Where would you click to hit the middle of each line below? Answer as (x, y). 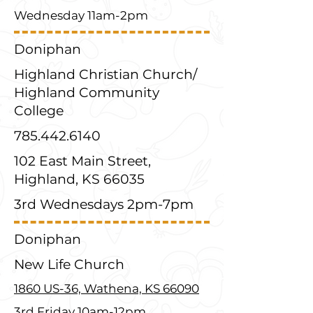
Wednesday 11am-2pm (81, 15)
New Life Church (69, 264)
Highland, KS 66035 (79, 179)
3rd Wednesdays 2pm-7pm (104, 204)
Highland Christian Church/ (105, 74)
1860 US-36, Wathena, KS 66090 (107, 289)
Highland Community (87, 93)
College (39, 111)
